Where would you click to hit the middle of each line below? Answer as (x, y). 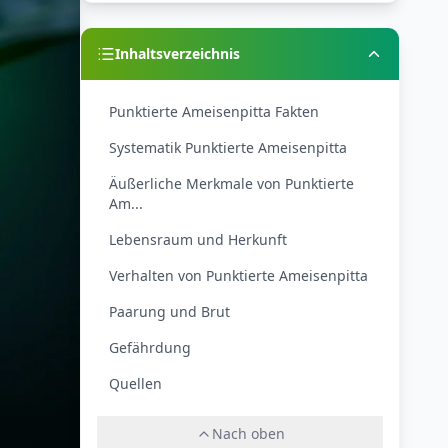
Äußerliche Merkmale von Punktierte (231, 183)
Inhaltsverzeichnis (177, 53)
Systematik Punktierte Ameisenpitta (228, 147)
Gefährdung (150, 347)
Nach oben (248, 433)
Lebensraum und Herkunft (198, 239)
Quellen (135, 383)
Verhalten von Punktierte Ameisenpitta (238, 275)
